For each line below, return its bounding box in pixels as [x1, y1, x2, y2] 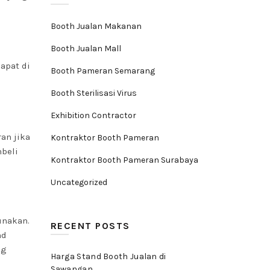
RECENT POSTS [50, 220, 130, 231]
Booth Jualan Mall [50, 43, 121, 54]
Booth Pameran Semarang [50, 66, 155, 76]
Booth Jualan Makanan [50, 21, 142, 31]
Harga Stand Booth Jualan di [50, 251, 166, 262]
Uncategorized [50, 177, 107, 187]
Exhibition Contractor [50, 110, 136, 121]
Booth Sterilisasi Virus [50, 88, 137, 98]
